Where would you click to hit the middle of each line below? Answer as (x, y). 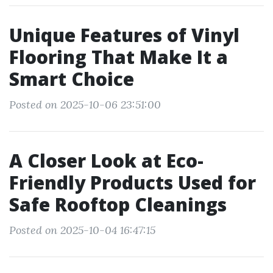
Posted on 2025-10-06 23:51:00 (85, 105)
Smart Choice (72, 79)
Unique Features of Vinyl (124, 35)
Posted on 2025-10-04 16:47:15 (82, 230)
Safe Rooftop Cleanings (118, 204)
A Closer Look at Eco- (106, 161)
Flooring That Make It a (119, 57)
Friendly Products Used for (133, 183)
